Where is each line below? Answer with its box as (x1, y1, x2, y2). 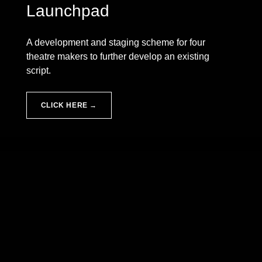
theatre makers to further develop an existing (26, 51, 209, 62)
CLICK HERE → (40, 101, 98, 109)
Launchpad (26, 1, 109, 20)
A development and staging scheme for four (26, 37, 205, 48)
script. (26, 65, 51, 76)
